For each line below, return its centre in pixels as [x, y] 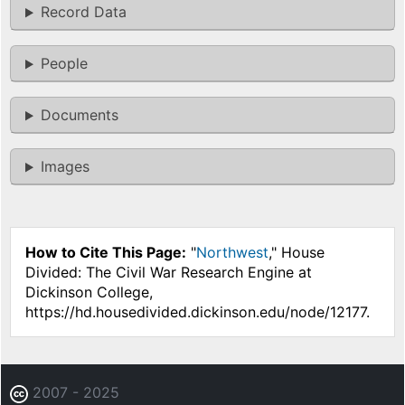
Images [65, 167]
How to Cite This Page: [106, 253]
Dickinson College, [89, 292]
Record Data [83, 12]
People [64, 64]
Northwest [232, 253]
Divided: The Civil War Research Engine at [169, 273]
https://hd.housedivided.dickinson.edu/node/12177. [198, 312]
